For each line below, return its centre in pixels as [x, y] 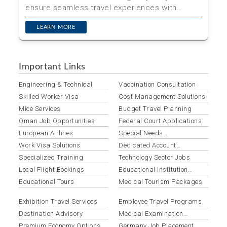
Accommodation [143, 141]
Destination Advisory [51, 214]
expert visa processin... [68, 18]
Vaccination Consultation [157, 84]
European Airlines [46, 133]
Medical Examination [151, 214]
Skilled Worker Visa [49, 97]
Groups [130, 177]
